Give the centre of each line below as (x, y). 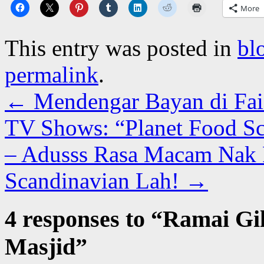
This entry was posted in (121, 48)
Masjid (40, 246)
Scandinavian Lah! (95, 180)
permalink (52, 74)
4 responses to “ (84, 219)
